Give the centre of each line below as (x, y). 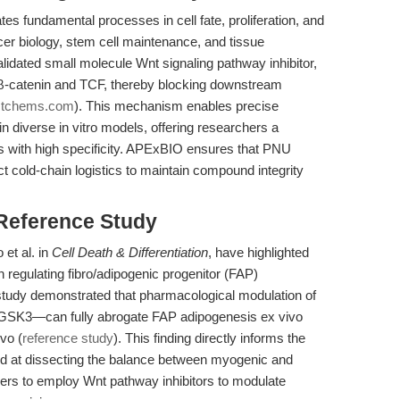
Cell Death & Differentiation (130, 252)
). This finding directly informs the (209, 338)
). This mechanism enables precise (176, 106)
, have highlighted (258, 252)
